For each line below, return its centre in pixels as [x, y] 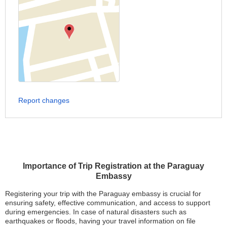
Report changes [44, 100]
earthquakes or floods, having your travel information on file [100, 221]
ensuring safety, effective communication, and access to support [108, 203]
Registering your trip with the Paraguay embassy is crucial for [103, 194]
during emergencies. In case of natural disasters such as [96, 212]
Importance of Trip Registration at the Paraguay [113, 166]
